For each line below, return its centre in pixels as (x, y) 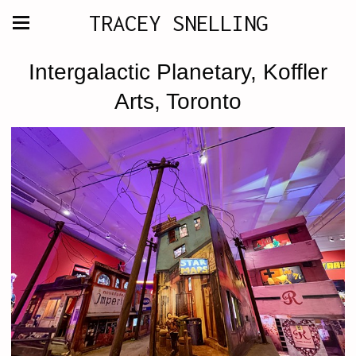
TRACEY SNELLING (178, 23)
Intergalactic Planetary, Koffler (178, 72)
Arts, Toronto (178, 101)
